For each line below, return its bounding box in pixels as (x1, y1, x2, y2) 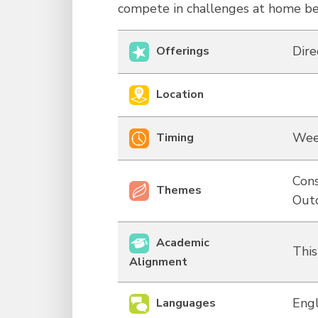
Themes (156, 182, 202, 198)
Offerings (156, 43, 209, 59)
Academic (156, 234, 209, 251)
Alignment (129, 254, 187, 270)
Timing (156, 129, 194, 146)
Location (156, 86, 204, 102)
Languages (156, 295, 216, 311)
